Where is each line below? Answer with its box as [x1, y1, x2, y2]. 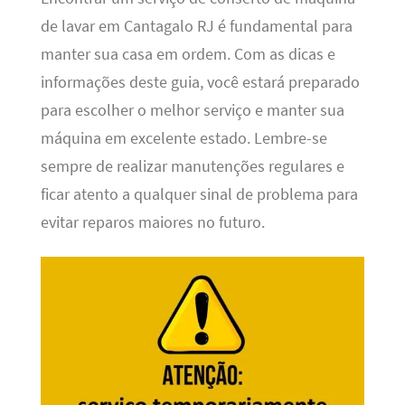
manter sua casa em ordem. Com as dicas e [40, 44, 335, 65]
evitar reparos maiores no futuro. [40, 212, 265, 233]
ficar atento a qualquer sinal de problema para [40, 184, 358, 205]
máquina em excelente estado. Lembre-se [40, 128, 327, 149]
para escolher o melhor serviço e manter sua [40, 100, 344, 121]
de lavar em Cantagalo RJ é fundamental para [40, 16, 353, 37]
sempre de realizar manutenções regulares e [40, 156, 344, 177]
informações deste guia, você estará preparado [40, 72, 360, 93]
